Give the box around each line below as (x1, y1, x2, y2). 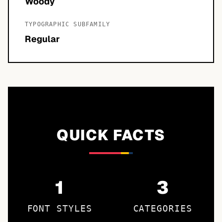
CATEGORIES (133, 203, 192, 214)
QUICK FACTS (56, 125, 166, 145)
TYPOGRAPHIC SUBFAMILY (25, 21, 111, 28)
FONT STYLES (27, 203, 92, 214)
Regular (25, 33, 60, 45)
